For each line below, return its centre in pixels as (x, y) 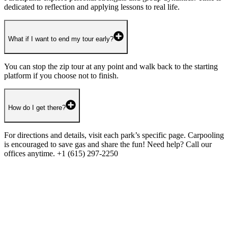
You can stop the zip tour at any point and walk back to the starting (111, 66)
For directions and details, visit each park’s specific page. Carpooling (114, 135)
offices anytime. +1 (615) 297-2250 (61, 153)
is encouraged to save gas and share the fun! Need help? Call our (108, 144)
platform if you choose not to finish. (61, 75)
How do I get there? (37, 107)
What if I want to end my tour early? (61, 39)
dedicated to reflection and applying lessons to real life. (92, 7)
